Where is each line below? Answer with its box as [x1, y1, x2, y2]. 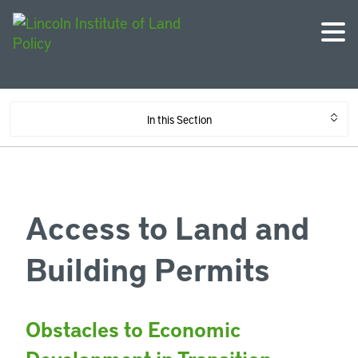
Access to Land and [26, 206, 309, 248]
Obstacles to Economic [26, 316, 241, 343]
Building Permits [26, 248, 270, 289]
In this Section [146, 112, 212, 126]
